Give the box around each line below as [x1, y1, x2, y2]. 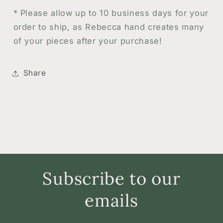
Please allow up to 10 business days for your [20, 7, 209, 18]
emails [85, 189, 138, 212]
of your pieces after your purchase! [13, 35, 162, 46]
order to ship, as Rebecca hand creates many [13, 21, 204, 32]
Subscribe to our [42, 167, 181, 190]
